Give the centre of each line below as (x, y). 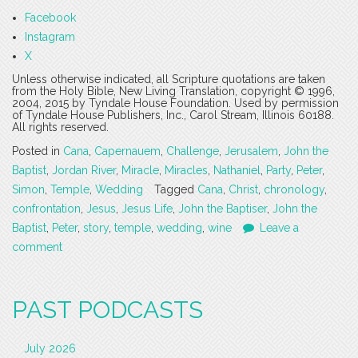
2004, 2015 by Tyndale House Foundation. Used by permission (175, 103)
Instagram (50, 37)
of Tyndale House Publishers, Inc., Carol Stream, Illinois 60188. (173, 115)
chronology (294, 190)
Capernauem (127, 151)
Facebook (50, 18)
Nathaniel (237, 171)
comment (37, 247)
